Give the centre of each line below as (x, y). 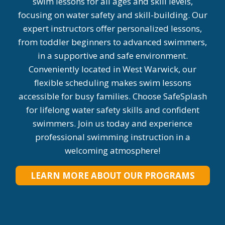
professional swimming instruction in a (113, 137)
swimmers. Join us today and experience (113, 123)
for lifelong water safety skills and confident (113, 109)
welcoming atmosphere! (113, 150)
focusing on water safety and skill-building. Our (113, 15)
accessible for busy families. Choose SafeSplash (113, 96)
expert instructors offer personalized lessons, (113, 28)
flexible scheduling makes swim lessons (113, 82)
